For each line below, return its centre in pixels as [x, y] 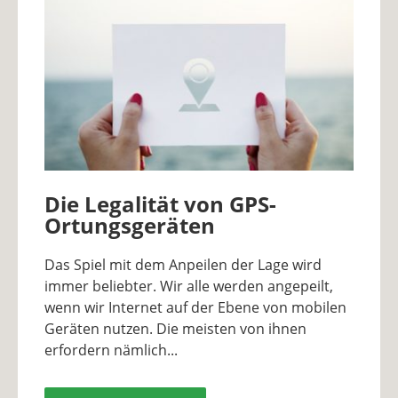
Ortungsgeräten [130, 225]
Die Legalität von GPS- [160, 203]
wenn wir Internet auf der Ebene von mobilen [195, 307]
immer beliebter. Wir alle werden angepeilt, [189, 286]
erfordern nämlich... [111, 350]
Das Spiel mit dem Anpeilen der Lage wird [183, 264]
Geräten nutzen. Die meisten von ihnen [175, 328]
